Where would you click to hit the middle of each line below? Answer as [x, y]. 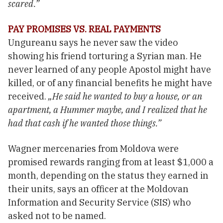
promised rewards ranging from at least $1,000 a [111, 162]
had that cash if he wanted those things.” [85, 123]
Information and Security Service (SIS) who [99, 202]
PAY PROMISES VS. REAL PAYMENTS [84, 29]
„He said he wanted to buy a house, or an [125, 96]
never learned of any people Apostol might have [110, 69]
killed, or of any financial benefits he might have [110, 83]
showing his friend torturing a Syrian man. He [105, 56]
